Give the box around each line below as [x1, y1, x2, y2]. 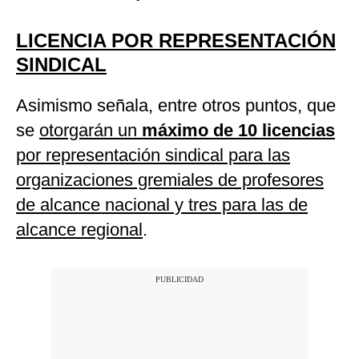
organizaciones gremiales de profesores [16, 170, 324, 191]
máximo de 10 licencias [142, 120, 335, 141]
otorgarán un [39, 120, 142, 141]
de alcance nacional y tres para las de [16, 195, 308, 216]
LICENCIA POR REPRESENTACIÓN [16, 30, 336, 52]
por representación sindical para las [16, 145, 290, 166]
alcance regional [16, 220, 143, 240]
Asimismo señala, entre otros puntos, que [16, 95, 336, 116]
